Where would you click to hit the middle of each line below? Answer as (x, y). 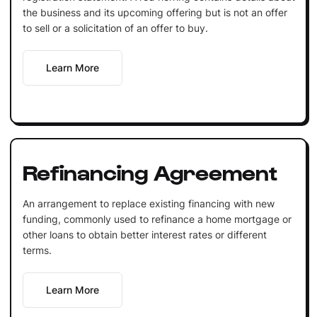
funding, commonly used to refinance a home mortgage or (157, 219)
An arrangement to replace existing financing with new (148, 203)
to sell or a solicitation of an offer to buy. (115, 28)
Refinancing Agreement (150, 171)
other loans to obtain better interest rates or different (144, 234)
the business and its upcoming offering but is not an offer (155, 12)
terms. (37, 250)
